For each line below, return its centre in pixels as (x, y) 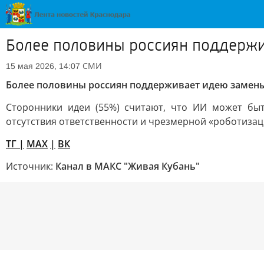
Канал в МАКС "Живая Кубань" (128, 166)
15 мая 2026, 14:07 (43, 66)
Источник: (31, 166)
